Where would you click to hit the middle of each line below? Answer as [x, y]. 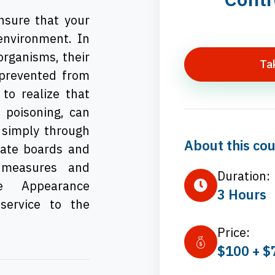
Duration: [243, 176]
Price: [233, 233]
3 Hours [242, 195]
